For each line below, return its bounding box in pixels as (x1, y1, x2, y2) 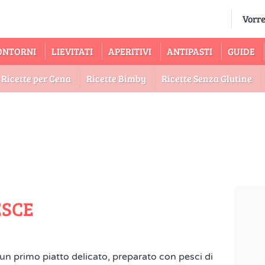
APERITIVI (108, 45, 151, 57)
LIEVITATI (51, 45, 93, 57)
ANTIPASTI (167, 45, 212, 57)
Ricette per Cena (1, 72, 71, 85)
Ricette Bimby (86, 72, 146, 85)
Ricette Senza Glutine (161, 72, 252, 85)
